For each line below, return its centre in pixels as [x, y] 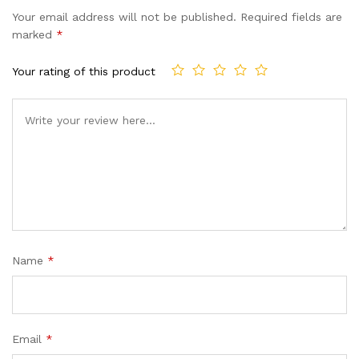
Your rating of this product [84, 71]
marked [34, 34]
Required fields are [291, 17]
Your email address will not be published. [124, 17]
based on [149, 12]
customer [150, 31]
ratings [141, 50]
